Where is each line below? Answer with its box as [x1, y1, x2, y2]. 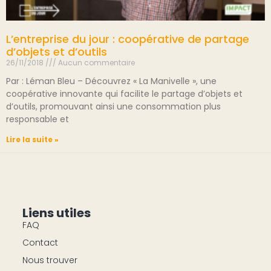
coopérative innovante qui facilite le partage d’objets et [6, 88, 243, 100]
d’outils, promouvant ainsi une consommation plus [6, 100, 221, 113]
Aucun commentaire [56, 57, 135, 68]
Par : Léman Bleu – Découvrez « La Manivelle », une [6, 75, 217, 87]
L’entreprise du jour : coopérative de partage [6, 31, 249, 47]
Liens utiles [22, 204, 91, 221]
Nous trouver [22, 253, 77, 266]
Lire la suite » [6, 134, 59, 145]
